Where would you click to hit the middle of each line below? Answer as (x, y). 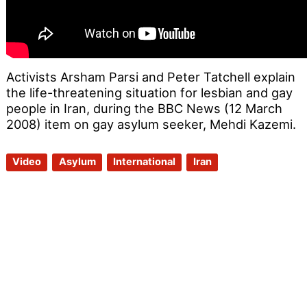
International (145, 162)
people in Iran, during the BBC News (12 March (144, 109)
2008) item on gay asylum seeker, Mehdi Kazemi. (151, 124)
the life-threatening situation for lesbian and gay (149, 93)
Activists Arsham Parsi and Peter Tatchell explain (150, 77)
